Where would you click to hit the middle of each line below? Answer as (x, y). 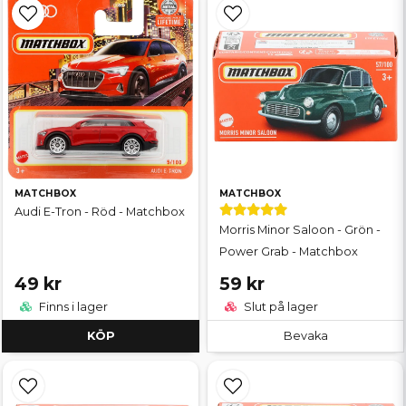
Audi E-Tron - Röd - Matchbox (100, 211)
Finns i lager (72, 306)
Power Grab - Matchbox (289, 251)
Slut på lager (280, 306)
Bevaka (305, 335)
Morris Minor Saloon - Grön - (300, 229)
